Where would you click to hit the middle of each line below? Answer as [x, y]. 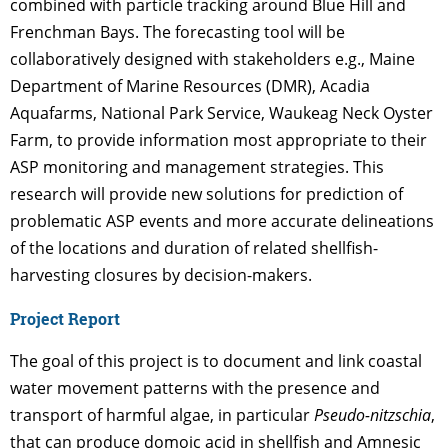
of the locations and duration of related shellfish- [194, 247]
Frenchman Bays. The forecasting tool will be [177, 31]
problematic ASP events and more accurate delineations [222, 220]
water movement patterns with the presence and [195, 387]
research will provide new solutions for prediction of [206, 193]
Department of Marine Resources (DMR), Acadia [190, 85]
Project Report [65, 318]
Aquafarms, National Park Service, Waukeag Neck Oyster [221, 112]
